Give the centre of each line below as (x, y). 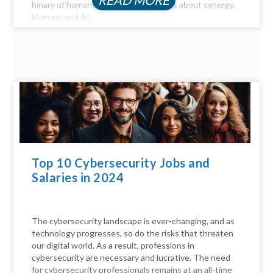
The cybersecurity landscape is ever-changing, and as (133, 221)
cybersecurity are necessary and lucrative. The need (131, 258)
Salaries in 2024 (79, 178)
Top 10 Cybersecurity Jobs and (121, 163)
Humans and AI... (64, 17)
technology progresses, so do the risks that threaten (133, 233)
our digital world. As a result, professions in (113, 246)
